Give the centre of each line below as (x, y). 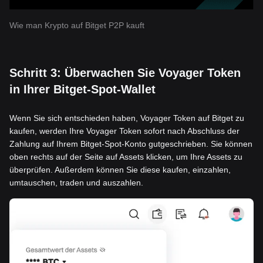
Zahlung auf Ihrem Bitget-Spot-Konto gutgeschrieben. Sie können (131, 144)
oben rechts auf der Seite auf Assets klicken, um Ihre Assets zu (126, 157)
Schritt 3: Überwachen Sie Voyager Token (125, 73)
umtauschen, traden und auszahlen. (76, 183)
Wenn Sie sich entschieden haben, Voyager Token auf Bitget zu (127, 118)
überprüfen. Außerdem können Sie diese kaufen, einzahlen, (120, 170)
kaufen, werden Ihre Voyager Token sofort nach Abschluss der (124, 131)
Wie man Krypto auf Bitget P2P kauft (77, 26)
